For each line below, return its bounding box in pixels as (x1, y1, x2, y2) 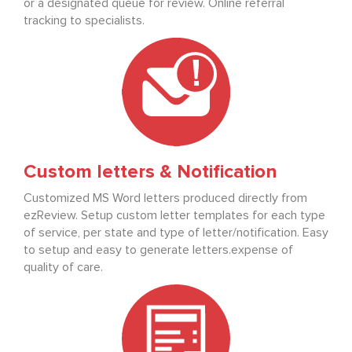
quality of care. (24, 261, 103, 274)
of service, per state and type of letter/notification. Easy (24, 226, 328, 240)
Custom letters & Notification (24, 163, 277, 182)
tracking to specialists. (24, 14, 145, 27)
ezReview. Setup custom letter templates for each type (24, 209, 325, 222)
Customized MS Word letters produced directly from (24, 192, 307, 205)
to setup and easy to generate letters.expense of (24, 244, 293, 257)
